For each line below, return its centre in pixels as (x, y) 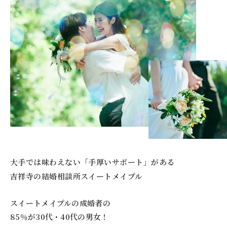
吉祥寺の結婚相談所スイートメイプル (77, 176)
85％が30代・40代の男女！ (60, 217)
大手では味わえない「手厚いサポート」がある (92, 162)
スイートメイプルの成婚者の (60, 203)
